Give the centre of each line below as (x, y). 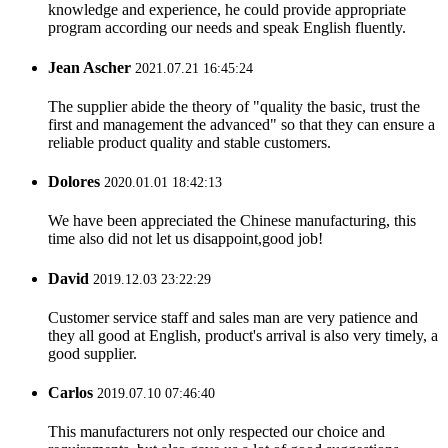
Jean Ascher (89, 67)
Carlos (70, 393)
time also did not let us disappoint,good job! (185, 239)
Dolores (74, 182)
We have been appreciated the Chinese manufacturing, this (232, 221)
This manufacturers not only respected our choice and (216, 432)
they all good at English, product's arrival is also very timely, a (243, 335)
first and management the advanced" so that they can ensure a (241, 124)
